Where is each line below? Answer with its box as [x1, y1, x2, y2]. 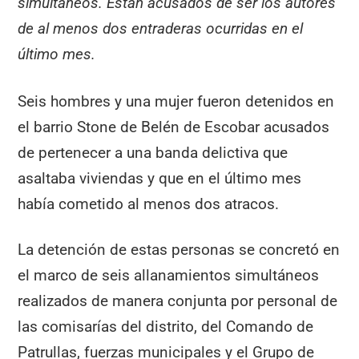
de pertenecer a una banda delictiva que [18, 143, 288, 163]
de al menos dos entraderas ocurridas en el [18, 19, 304, 38]
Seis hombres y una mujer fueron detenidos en [18, 92, 335, 111]
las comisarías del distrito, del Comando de [18, 317, 314, 336]
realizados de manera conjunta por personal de [18, 291, 338, 310]
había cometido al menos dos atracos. [18, 195, 280, 214]
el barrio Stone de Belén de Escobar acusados [18, 118, 330, 137]
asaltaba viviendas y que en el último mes [18, 169, 302, 188]
